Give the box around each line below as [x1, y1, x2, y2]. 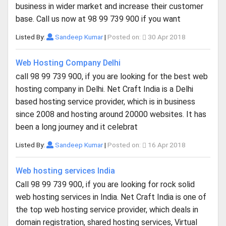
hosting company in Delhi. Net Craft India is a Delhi [16, 84, 193, 94]
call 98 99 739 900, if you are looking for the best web [16, 72, 208, 81]
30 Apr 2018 [146, 33, 186, 41]
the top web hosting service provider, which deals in [16, 205, 198, 214]
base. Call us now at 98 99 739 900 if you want [16, 14, 181, 24]
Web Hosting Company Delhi [16, 58, 121, 68]
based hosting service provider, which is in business [16, 97, 195, 106]
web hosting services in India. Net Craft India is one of [16, 192, 206, 202]
